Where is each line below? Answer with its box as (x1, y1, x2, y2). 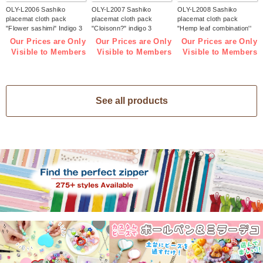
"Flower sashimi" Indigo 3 (6, 25, 83, 32)
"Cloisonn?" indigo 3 (92, 25, 152, 32)
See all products (95, 95, 168, 106)
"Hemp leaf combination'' (177, 25, 251, 32)
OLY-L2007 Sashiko (92, 6, 151, 14)
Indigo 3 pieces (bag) (177, 34, 241, 42)
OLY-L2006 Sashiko (6, 6, 66, 14)
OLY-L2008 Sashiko (177, 6, 237, 14)
